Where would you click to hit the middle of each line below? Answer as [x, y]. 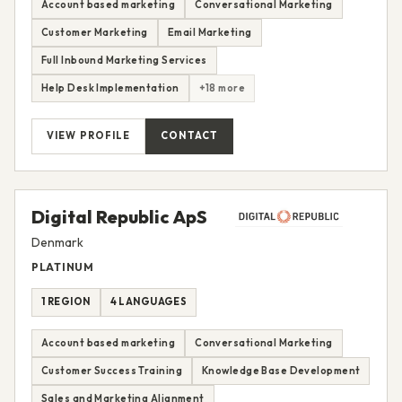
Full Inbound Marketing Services [124, 60]
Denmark [57, 242]
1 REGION [66, 302]
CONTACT [189, 136]
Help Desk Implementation [110, 87]
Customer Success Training [112, 370]
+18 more [222, 87]
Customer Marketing [95, 32]
